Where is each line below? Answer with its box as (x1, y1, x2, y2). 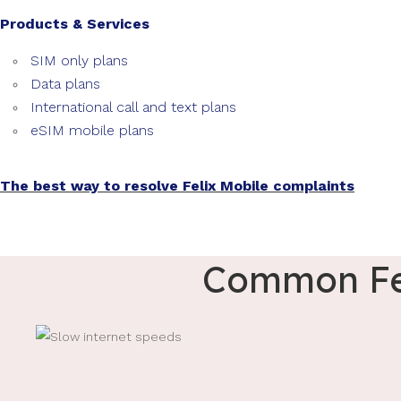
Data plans (30, 75, 100, 92)
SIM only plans (30, 52, 128, 69)
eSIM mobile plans (30, 122, 158, 139)
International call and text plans (30, 98, 236, 115)
